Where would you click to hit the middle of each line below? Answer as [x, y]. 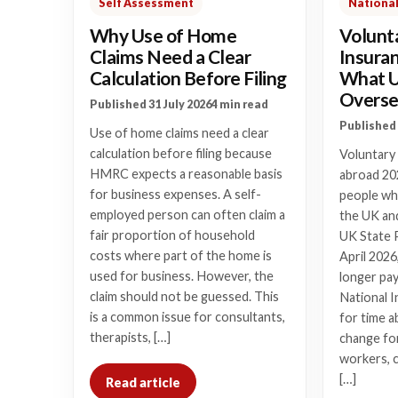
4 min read [240, 104]
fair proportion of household [172, 235]
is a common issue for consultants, [187, 317]
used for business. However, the [182, 276]
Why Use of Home [163, 35]
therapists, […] [130, 337]
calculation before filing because [181, 153]
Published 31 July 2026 [151, 104]
